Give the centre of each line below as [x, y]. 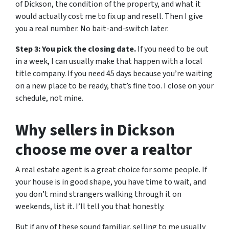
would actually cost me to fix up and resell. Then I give [109, 16]
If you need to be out [172, 49]
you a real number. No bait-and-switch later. [92, 29]
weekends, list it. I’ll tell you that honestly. [90, 207]
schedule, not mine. [49, 98]
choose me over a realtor [104, 150]
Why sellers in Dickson [95, 130]
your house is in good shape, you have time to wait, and [111, 182]
